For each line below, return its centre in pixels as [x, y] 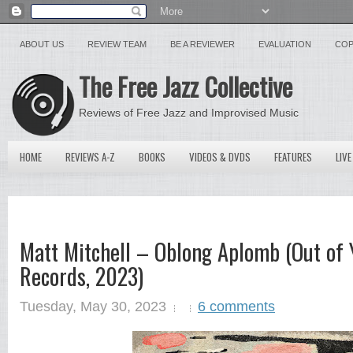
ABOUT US [42, 44]
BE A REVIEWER [203, 44]
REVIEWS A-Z [90, 157]
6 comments [236, 306]
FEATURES [293, 157]
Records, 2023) [82, 276]
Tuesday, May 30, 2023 [93, 306]
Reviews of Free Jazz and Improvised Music [189, 113]
